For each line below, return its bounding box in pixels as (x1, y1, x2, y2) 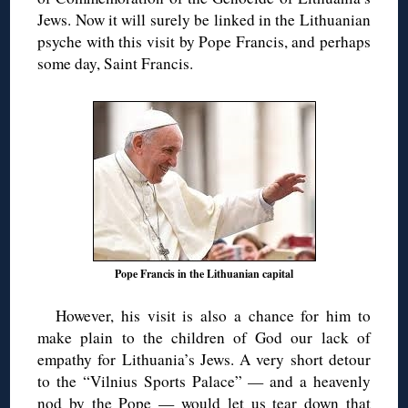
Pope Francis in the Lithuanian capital (115, 265, 293, 281)
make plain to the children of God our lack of (37, 326, 371, 348)
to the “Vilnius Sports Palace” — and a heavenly (37, 370, 371, 392)
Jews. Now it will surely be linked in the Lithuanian (37, 8, 371, 30)
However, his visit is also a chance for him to (56, 304, 371, 326)
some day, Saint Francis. (37, 52, 194, 74)
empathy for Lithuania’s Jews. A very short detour (37, 348, 371, 370)
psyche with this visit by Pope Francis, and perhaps (37, 30, 371, 52)
